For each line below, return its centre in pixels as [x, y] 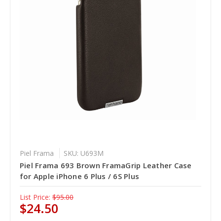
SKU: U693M [83, 153]
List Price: [35, 197]
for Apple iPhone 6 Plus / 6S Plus [79, 176]
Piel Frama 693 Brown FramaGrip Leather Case [106, 165]
